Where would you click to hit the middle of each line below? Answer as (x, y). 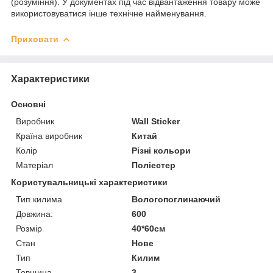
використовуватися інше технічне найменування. (109, 13)
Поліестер (154, 165)
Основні (28, 104)
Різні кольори (161, 150)
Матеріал (34, 165)
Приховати (35, 39)
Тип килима (39, 199)
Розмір (29, 228)
